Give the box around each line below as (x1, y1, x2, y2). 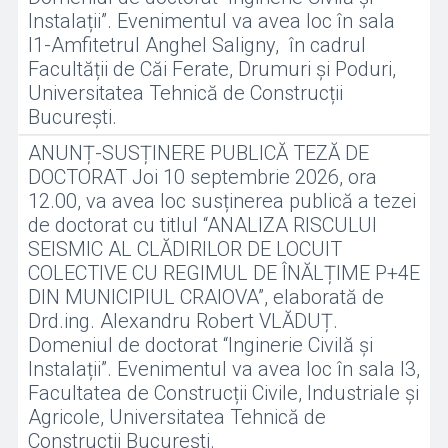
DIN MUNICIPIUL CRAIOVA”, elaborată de (27, 285, 384, 309)
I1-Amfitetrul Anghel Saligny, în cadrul (27, 33, 366, 57)
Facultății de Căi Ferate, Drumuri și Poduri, (27, 57, 396, 81)
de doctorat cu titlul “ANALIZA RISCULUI (27, 213, 377, 237)
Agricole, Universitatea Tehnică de (27, 405, 326, 429)
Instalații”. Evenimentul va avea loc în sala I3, (27, 357, 420, 381)
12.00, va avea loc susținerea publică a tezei (27, 189, 416, 213)
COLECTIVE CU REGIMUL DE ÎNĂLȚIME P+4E (27, 261, 420, 285)
